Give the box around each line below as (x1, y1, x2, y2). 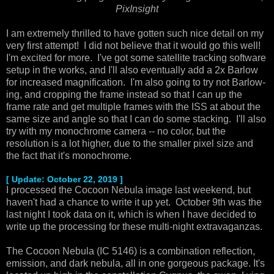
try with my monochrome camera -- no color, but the (6, 125, 226, 136)
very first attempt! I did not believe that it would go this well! (6, 40, 263, 51)
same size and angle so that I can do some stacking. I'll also (6, 113, 266, 124)
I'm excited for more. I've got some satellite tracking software (6, 52, 266, 63)
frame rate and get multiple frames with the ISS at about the (6, 101, 261, 112)
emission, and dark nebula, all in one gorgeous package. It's (6, 257, 265, 268)
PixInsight (116, 3, 158, 14)
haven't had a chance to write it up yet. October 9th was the (6, 196, 262, 207)
